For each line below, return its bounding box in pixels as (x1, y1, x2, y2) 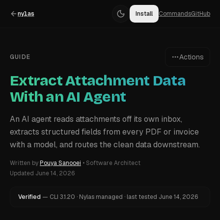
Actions (179, 53, 204, 61)
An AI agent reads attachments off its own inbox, (10, 114, 182, 124)
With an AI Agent (10, 88, 126, 106)
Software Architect (86, 159, 140, 167)
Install (136, 10, 153, 18)
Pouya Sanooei (40, 159, 81, 167)
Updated (10, 169, 34, 177)
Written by (10, 159, 38, 167)
